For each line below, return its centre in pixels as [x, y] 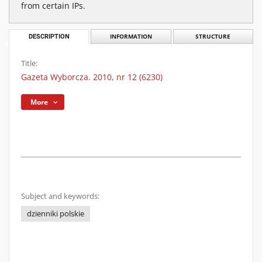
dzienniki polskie [56, 214]
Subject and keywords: [60, 196]
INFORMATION [131, 37]
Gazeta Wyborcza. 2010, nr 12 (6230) [92, 77]
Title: [29, 63]
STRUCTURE [213, 37]
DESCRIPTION [49, 37]
